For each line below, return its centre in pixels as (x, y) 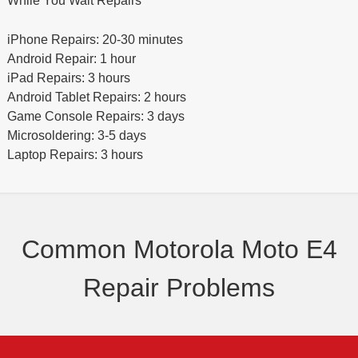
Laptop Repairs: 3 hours (75, 155)
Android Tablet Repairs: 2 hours (96, 97)
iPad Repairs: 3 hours (68, 78)
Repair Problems (179, 287)
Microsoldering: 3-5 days (76, 136)
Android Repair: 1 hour (71, 59)
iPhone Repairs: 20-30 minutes (95, 40)
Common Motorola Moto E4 (179, 249)
